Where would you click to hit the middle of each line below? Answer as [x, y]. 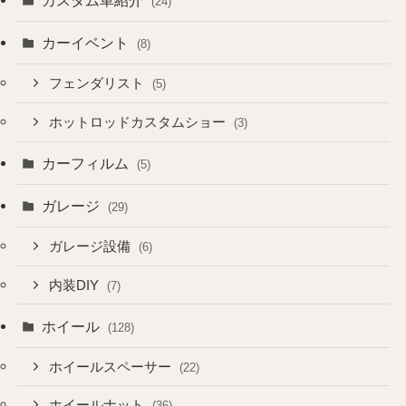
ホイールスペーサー [112, 367]
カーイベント [87, 43]
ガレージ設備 [92, 246]
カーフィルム [87, 163]
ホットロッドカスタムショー [140, 122]
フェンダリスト [99, 83]
